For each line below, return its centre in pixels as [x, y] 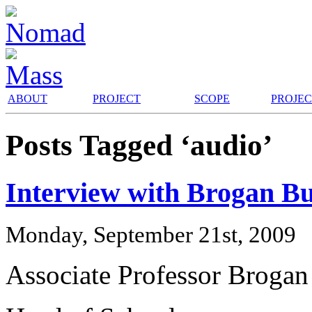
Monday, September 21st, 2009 [151, 234]
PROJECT [117, 99]
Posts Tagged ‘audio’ [139, 145]
